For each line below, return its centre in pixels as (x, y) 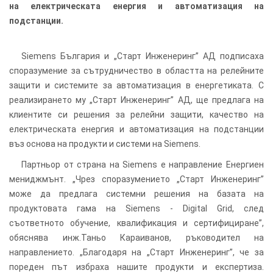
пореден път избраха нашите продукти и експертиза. (136, 267)
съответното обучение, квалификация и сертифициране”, (136, 223)
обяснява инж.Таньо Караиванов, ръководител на (136, 237)
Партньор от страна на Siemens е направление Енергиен (143, 164)
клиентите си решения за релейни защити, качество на (136, 114)
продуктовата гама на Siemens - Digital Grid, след (136, 208)
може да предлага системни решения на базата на (136, 193)
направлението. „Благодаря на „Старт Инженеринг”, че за (136, 252)
